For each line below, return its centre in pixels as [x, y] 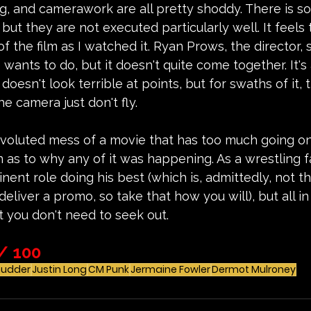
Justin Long [59, 269]
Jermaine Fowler [170, 269]
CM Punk [109, 269]
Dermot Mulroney [254, 269]
